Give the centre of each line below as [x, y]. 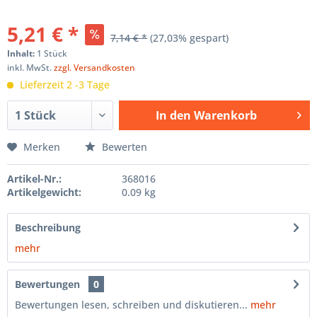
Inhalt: [22, 53]
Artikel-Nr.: [34, 179]
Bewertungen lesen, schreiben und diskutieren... [131, 305]
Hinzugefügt [206, 142]
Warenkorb [225, 115]
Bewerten [123, 147]
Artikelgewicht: [44, 192]
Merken [42, 147]
